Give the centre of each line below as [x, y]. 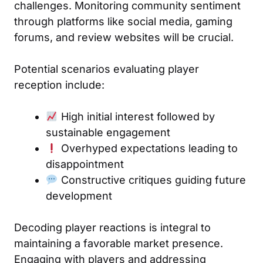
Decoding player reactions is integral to [112, 227]
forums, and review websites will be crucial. [124, 37]
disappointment [85, 164]
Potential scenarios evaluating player [107, 69]
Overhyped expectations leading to [148, 148]
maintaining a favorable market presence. [119, 243]
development [79, 195]
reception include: [59, 85]
